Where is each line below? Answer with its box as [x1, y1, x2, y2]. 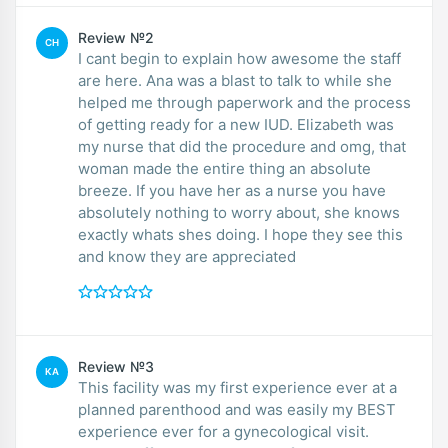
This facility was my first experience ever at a [78, 377, 397, 397]
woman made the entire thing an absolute [78, 158, 371, 178]
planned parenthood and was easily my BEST [78, 399, 396, 419]
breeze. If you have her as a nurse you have [78, 180, 386, 200]
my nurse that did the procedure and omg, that [78, 136, 406, 156]
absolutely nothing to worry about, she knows [78, 202, 400, 222]
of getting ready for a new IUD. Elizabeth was [78, 114, 394, 134]
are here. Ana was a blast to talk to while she [78, 70, 392, 90]
